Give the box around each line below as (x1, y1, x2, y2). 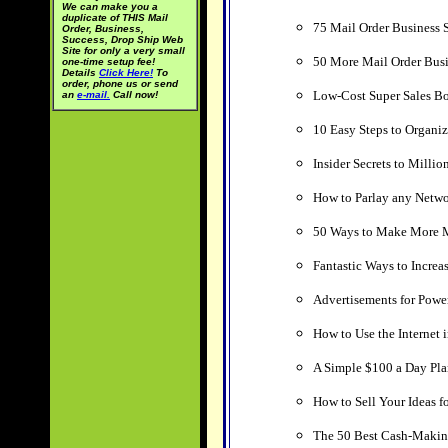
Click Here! (99, 67, 153, 78)
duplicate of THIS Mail (62, 12, 168, 23)
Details (62, 67, 99, 78)
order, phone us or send (62, 78, 178, 89)
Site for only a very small (62, 45, 185, 56)
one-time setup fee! (62, 56, 155, 67)
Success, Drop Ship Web (62, 34, 183, 45)
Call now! (110, 89, 158, 100)
